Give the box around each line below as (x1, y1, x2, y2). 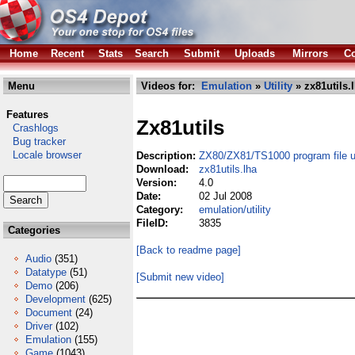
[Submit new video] (136, 271, 224, 283)
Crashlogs (3, 122, 59, 134)
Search (135, 48, 169, 59)
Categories (5, 224, 60, 236)
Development (25, 293, 86, 305)
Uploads (235, 48, 275, 59)
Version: (136, 177, 180, 189)
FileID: (136, 217, 171, 229)
